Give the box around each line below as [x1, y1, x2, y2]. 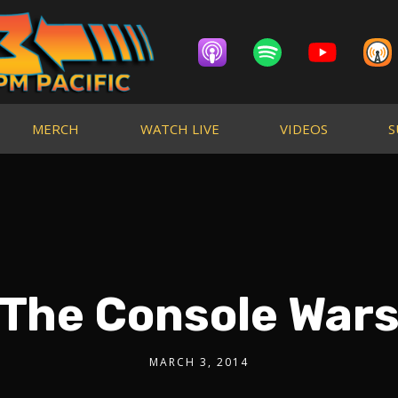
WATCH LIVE [139, 119, 219, 138]
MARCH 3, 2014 [149, 354, 249, 370]
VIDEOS [279, 119, 328, 138]
